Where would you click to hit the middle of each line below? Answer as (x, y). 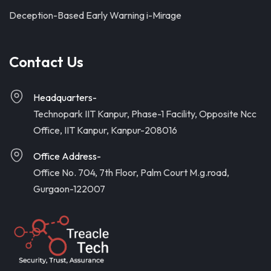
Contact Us (46, 62)
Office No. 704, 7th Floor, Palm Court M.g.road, (131, 173)
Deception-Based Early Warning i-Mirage (95, 15)
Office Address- (67, 156)
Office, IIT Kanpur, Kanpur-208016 (105, 130)
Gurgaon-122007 (69, 189)
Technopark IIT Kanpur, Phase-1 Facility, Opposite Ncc (145, 114)
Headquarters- (65, 98)
